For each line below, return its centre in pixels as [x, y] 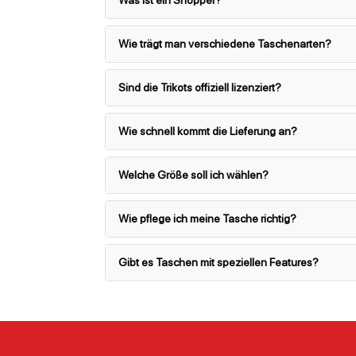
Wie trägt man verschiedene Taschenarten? [225, 43]
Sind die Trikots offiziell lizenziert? [200, 87]
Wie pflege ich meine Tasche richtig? [207, 218]
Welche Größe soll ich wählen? [193, 174]
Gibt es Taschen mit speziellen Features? [219, 262]
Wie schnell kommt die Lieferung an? [208, 131]
